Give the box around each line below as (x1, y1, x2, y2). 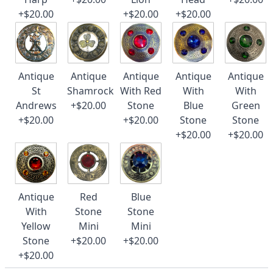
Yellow (21, 219, 51, 233)
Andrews (15, 99, 57, 112)
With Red (120, 84, 161, 97)
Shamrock (67, 84, 114, 97)
